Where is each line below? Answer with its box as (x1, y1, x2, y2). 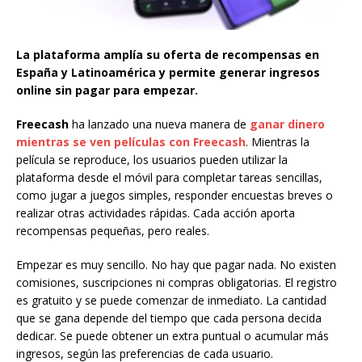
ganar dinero (250, 116, 325, 132)
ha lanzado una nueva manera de (72, 116, 250, 132)
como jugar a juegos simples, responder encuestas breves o (16, 187, 333, 203)
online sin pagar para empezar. (16, 82, 198, 98)
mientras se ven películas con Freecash (16, 134, 246, 149)
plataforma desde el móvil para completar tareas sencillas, (16, 170, 322, 185)
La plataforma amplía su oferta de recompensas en (16, 47, 319, 62)
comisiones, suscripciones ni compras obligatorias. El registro (16, 275, 337, 290)
